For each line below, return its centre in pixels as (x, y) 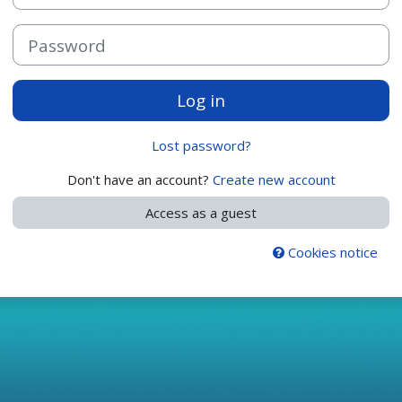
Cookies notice (331, 253)
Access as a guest (201, 213)
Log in (201, 100)
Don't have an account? (140, 180)
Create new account (274, 180)
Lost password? (201, 146)
